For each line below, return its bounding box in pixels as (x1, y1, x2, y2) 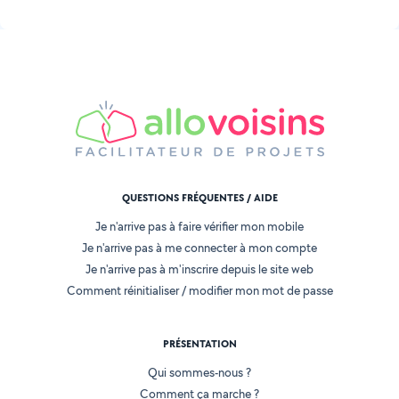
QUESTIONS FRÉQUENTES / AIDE (121, 191, 278, 206)
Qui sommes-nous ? (148, 364, 251, 381)
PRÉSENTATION (162, 337, 237, 352)
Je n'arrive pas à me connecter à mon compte (82, 240, 317, 256)
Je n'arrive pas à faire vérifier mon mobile (95, 218, 304, 235)
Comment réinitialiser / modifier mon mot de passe (66, 282, 333, 299)
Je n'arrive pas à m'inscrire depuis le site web (85, 261, 313, 278)
